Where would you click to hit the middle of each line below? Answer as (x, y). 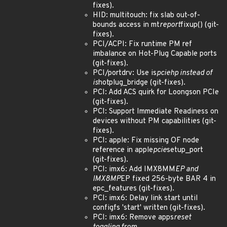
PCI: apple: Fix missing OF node (146, 141)
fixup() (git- (200, 25)
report (170, 25)
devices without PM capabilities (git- (155, 121)
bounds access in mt (126, 25)
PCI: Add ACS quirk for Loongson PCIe (156, 92)
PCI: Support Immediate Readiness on (156, 112)
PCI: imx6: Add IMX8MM (134, 169)
